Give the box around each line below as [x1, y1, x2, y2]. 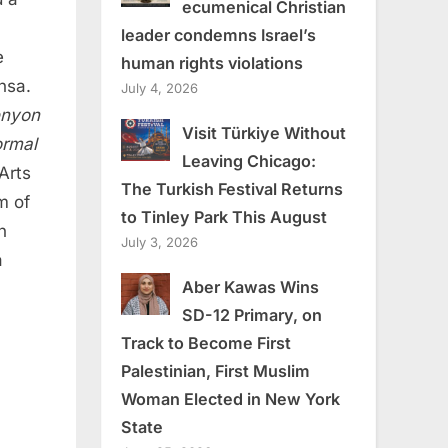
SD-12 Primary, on [181, 304, 322, 325]
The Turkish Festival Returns [121, 178, 343, 199]
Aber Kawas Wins [181, 276, 319, 297]
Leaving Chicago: [181, 150, 316, 171]
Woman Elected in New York [121, 388, 340, 409]
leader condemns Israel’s [121, 24, 316, 45]
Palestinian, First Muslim [121, 360, 310, 381]
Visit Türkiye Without [181, 122, 346, 143]
